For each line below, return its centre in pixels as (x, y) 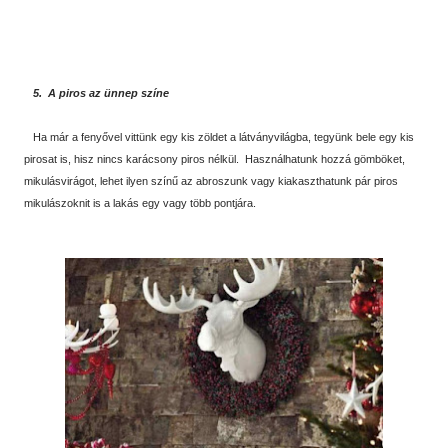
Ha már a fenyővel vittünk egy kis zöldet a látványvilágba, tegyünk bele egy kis (219, 137)
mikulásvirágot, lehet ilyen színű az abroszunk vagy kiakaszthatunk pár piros (211, 181)
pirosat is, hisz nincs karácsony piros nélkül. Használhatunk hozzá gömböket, (214, 159)
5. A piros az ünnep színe (96, 93)
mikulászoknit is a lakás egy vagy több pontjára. (140, 203)
